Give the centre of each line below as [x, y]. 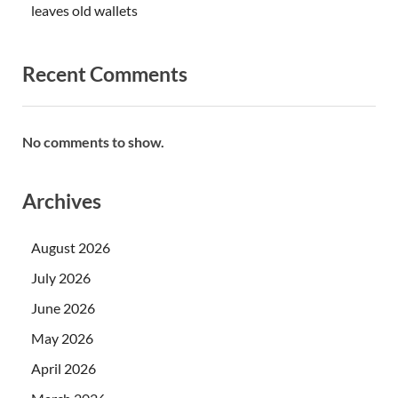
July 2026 [61, 277]
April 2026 [64, 368]
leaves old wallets [84, 11]
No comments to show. [93, 141]
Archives [62, 200]
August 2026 [71, 247]
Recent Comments [105, 74]
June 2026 [63, 307]
